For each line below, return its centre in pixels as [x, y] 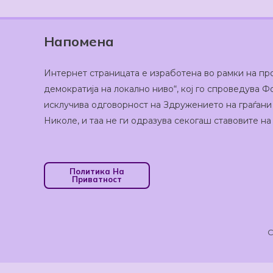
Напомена [79, 41]
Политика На [97, 171]
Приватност [97, 179]
